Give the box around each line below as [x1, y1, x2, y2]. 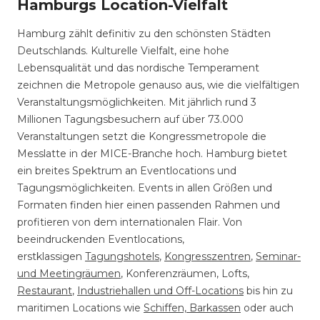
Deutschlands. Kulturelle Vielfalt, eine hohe [17, 44, 229, 57]
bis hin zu [244, 284, 293, 297]
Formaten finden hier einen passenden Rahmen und [17, 199, 280, 211]
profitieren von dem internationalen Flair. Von [17, 216, 242, 229]
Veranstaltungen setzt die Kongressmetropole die [17, 130, 266, 143]
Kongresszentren [164, 250, 251, 263]
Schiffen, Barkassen [144, 301, 241, 314]
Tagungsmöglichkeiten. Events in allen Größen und [17, 181, 272, 194]
